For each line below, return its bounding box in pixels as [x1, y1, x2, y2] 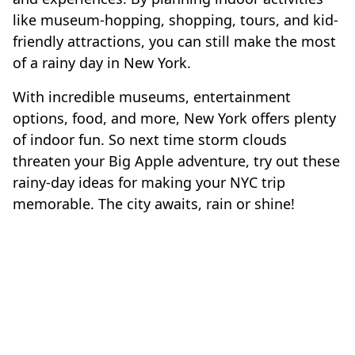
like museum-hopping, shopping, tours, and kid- [13, 10, 338, 30]
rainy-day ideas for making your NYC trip [13, 173, 285, 193]
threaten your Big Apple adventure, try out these [13, 151, 340, 171]
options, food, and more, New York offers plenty [13, 109, 336, 128]
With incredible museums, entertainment [13, 87, 291, 107]
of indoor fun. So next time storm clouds [13, 130, 287, 150]
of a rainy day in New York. [13, 53, 191, 73]
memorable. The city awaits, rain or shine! [13, 194, 295, 214]
